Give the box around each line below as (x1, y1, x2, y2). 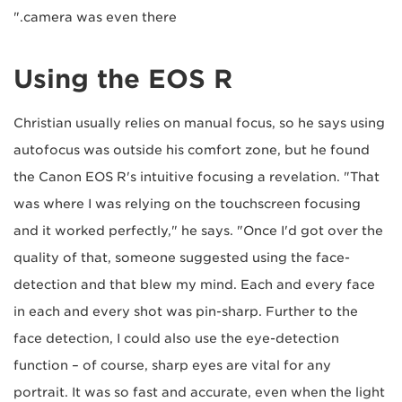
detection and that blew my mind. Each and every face (13, 276, 375, 292)
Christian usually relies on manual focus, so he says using (13, 115, 385, 130)
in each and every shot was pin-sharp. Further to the (13, 303, 358, 319)
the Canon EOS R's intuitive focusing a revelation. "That (13, 169, 380, 184)
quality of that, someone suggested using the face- (13, 249, 350, 265)
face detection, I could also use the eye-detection (13, 330, 339, 345)
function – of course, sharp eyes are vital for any (13, 357, 331, 372)
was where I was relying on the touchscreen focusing (13, 196, 361, 211)
